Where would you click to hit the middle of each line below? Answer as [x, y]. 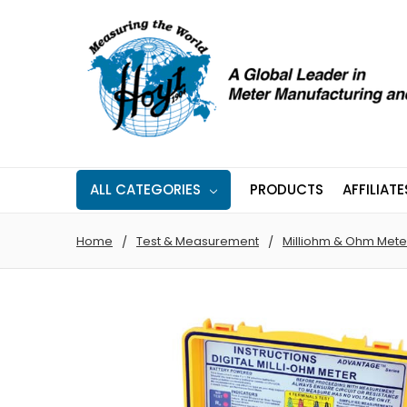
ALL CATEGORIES [145, 190]
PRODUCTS [287, 190]
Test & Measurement [198, 241]
